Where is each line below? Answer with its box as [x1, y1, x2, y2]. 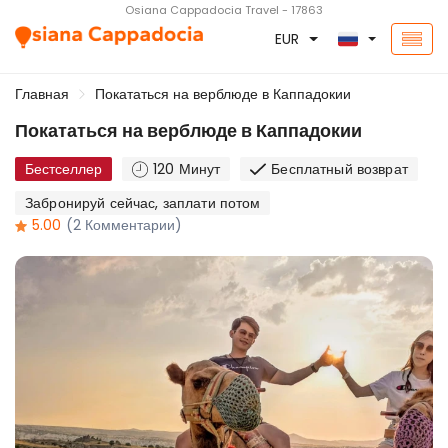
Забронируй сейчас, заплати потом [25, 193, 261, 213]
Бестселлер [25, 159, 102, 179]
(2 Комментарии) [66, 215, 182, 235]
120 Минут [153, 159, 221, 179]
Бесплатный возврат [271, 159, 408, 179]
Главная [15, 84, 69, 104]
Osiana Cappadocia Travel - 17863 [125, 2, 323, 18]
